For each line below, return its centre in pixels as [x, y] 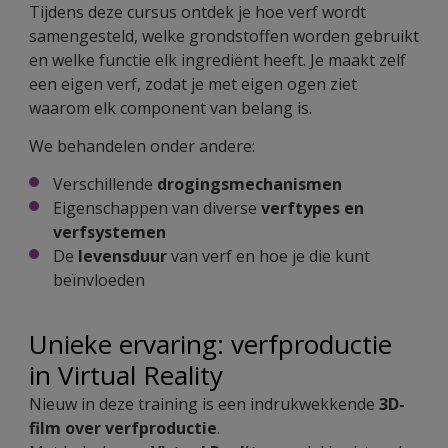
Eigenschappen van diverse [157, 208]
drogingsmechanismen [249, 184]
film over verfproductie [123, 428]
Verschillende [105, 184]
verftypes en [312, 208]
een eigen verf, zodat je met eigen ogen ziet [193, 84]
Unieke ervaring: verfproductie [210, 344]
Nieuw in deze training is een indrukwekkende [204, 404]
